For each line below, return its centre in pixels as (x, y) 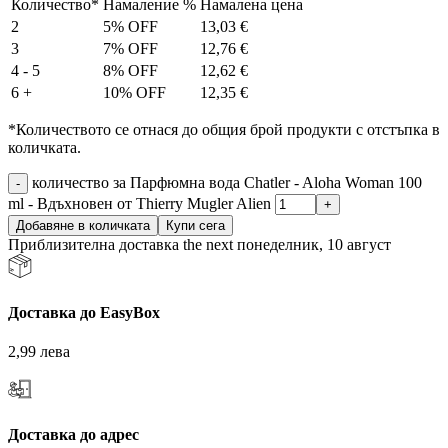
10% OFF (134, 93)
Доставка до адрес (73, 435)
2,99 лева (39, 351)
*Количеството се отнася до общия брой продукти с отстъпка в (224, 130)
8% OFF (130, 71)
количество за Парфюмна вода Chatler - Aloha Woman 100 (227, 183)
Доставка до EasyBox (84, 312)
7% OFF (130, 49)
